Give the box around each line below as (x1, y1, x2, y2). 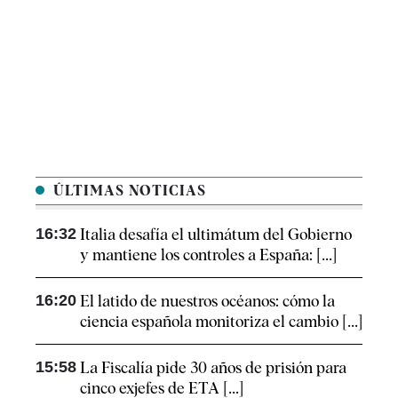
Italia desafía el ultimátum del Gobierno (80, 225, 352, 244)
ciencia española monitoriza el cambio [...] (80, 312, 362, 331)
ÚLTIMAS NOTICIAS (49, 182, 206, 200)
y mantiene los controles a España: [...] (80, 245, 337, 265)
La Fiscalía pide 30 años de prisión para (80, 358, 346, 378)
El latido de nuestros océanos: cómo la (80, 291, 335, 311)
